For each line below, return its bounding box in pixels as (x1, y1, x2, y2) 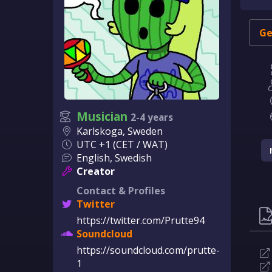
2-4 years (131, 111, 173, 123)
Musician (76, 109, 127, 124)
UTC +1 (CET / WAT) (76, 138, 168, 151)
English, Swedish (76, 151, 152, 165)
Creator (76, 165, 115, 178)
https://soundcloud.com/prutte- (76, 243, 220, 257)
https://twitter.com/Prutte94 (76, 214, 205, 227)
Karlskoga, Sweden (76, 124, 163, 138)
